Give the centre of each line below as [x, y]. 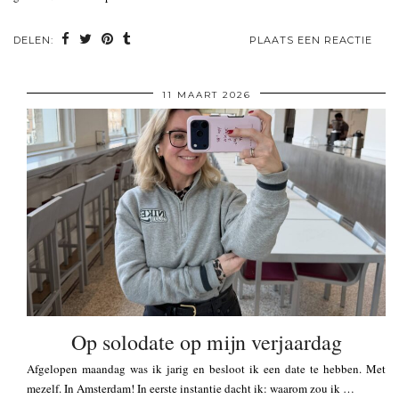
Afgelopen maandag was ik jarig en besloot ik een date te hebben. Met [206, 369]
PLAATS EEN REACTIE [311, 41]
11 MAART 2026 [206, 95]
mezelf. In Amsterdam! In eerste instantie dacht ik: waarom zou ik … [191, 389]
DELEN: [35, 41]
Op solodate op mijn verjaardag [206, 342]
